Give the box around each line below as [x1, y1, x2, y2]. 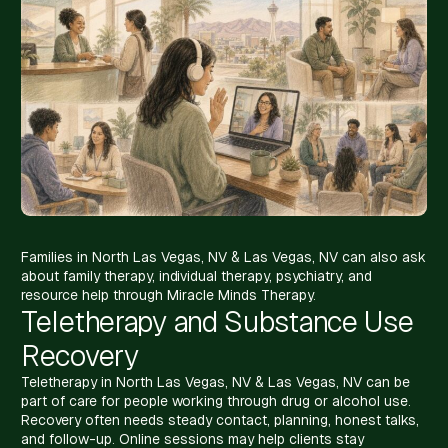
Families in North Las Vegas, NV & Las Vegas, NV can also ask [21, 248, 426, 265]
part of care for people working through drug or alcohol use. [21, 392, 411, 409]
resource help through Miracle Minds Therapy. [21, 286, 316, 303]
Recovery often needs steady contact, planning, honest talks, [21, 411, 419, 428]
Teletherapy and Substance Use [21, 304, 414, 338]
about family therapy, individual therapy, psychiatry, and [21, 267, 372, 284]
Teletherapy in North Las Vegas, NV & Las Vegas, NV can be [21, 373, 410, 390]
